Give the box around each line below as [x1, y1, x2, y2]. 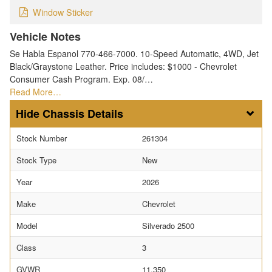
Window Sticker [33, 5, 93, 19]
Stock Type [16, 154, 56, 166]
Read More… [10, 86, 61, 98]
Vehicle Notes [10, 29, 81, 45]
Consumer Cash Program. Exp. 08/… [10, 73, 153, 86]
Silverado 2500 [142, 220, 194, 232]
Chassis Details [42, 106, 123, 122]
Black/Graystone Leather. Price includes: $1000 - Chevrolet [10, 60, 237, 73]
